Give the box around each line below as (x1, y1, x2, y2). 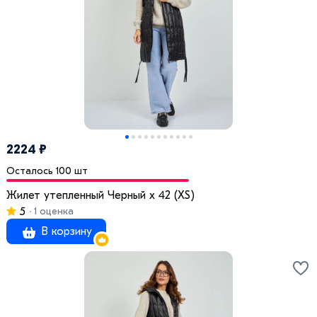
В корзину (38, 225, 92, 238)
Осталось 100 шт (6, 165, 88, 178)
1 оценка (31, 205, 74, 218)
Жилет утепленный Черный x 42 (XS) (6, 189, 195, 202)
